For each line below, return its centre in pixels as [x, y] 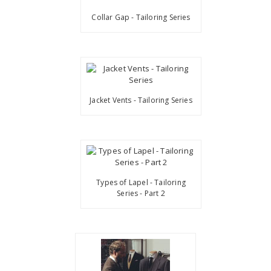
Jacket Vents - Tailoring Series [141, 100]
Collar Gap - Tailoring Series [141, 18]
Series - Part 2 [141, 194]
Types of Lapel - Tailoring [141, 183]
